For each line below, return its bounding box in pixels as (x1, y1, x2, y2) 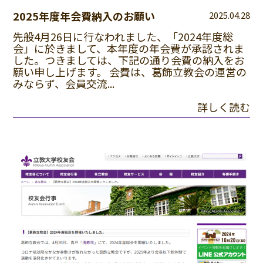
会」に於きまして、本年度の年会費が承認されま (13, 40, 245, 56)
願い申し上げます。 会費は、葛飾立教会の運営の (13, 63, 247, 79)
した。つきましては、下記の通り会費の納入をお (13, 52, 245, 68)
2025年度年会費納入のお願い (13, 8, 156, 23)
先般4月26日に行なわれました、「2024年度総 (13, 28, 234, 44)
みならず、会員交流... (13, 75, 115, 91)
